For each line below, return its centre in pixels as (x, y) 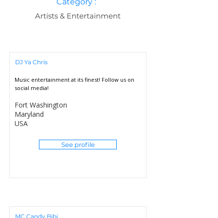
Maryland (29, 114)
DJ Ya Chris (31, 62)
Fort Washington (41, 105)
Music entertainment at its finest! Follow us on (74, 80)
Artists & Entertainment (78, 16)
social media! (32, 88)
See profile (78, 145)
